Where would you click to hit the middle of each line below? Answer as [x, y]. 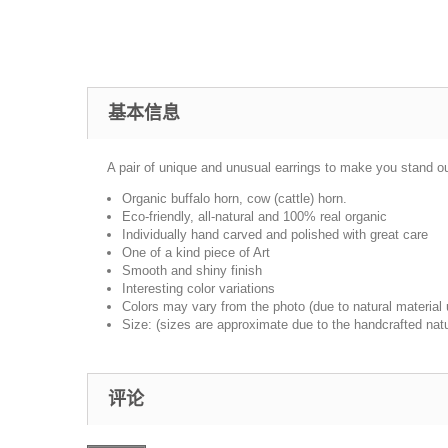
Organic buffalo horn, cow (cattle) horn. [234, 198]
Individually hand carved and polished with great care [275, 234]
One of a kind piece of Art [196, 252]
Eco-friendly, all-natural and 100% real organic [254, 216]
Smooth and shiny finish [192, 270]
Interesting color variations [198, 288]
